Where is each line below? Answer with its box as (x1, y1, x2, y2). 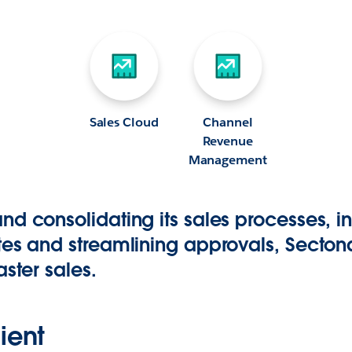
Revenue (202, 133, 254, 149)
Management (188, 152, 268, 168)
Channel (203, 114, 253, 130)
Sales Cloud (89, 114, 159, 130)
